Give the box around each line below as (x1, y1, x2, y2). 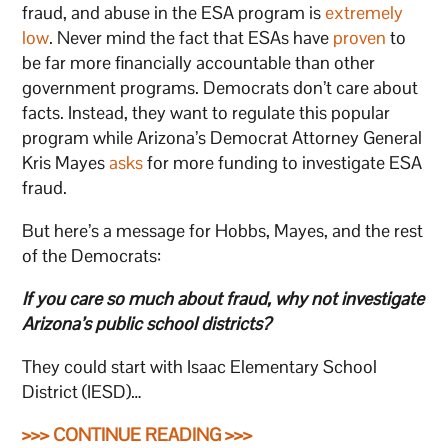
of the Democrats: (22, 243, 162, 267)
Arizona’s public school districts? (22, 311, 272, 335)
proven (333, 25, 387, 49)
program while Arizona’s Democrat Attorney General (22, 125, 423, 149)
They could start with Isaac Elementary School (22, 354, 378, 378)
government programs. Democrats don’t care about (22, 75, 419, 99)
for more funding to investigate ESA (143, 150, 423, 174)
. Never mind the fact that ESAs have (49, 25, 334, 49)
